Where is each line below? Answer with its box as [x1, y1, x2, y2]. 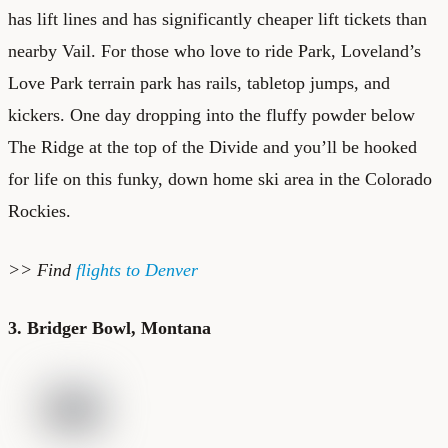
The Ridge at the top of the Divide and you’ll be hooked [8, 136, 417, 157]
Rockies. [8, 200, 71, 221]
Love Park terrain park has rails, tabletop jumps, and [8, 72, 390, 93]
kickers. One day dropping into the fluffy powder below [8, 104, 415, 125]
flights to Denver [76, 259, 198, 280]
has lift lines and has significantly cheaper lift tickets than [8, 8, 427, 29]
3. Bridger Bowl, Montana [8, 317, 211, 338]
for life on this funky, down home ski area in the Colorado [8, 168, 432, 189]
